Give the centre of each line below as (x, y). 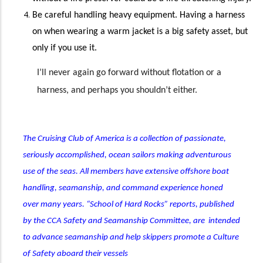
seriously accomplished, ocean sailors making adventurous (127, 156)
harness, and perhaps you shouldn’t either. (117, 91)
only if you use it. (65, 48)
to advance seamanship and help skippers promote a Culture (131, 238)
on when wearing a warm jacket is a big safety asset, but (140, 32)
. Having (192, 16)
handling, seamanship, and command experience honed (123, 188)
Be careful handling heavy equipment (104, 16)
